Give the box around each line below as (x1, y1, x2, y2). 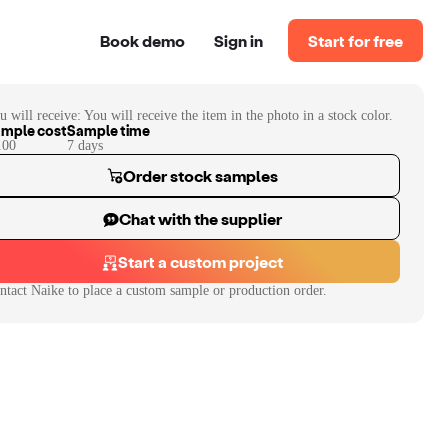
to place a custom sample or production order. (64, 283, 327, 298)
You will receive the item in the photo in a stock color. (84, 108, 393, 123)
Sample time (67, 122, 150, 139)
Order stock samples (122, 166, 278, 185)
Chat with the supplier (118, 209, 282, 228)
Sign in (214, 30, 263, 50)
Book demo (100, 30, 185, 50)
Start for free (308, 30, 403, 50)
